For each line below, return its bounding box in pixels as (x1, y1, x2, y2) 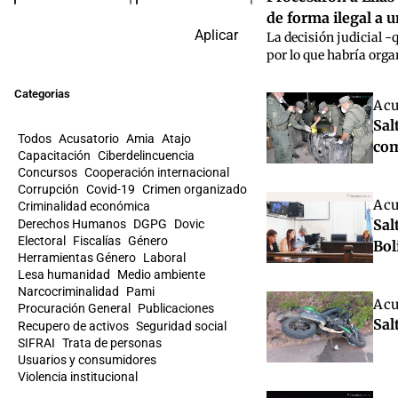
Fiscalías (73, 233, 121, 248)
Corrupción (18, 182, 79, 197)
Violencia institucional (18, 370, 138, 385)
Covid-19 (86, 182, 135, 197)
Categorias (14, 87, 70, 100)
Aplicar (195, 27, 238, 44)
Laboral (143, 250, 186, 265)
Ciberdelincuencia (98, 147, 195, 163)
